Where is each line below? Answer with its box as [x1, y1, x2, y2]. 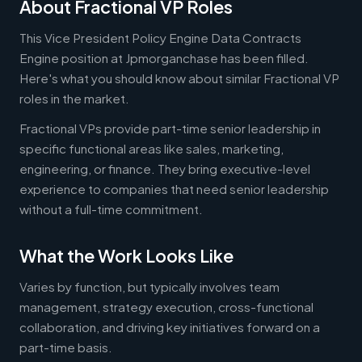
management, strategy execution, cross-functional [19, 298, 314, 314]
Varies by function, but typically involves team [19, 278, 280, 294]
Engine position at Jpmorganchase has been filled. [19, 49, 309, 65]
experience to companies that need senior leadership [19, 180, 329, 196]
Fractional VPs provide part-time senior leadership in [19, 120, 321, 136]
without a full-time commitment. [19, 200, 203, 217]
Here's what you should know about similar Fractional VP [19, 69, 339, 86]
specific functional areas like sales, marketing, [19, 140, 284, 156]
